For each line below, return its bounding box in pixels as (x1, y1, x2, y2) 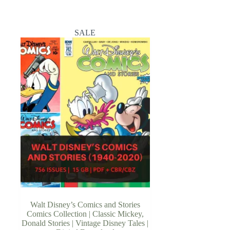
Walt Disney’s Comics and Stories (30, 200, 140, 209)
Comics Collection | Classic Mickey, (26, 209, 144, 218)
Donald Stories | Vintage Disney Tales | (22, 218, 149, 227)
